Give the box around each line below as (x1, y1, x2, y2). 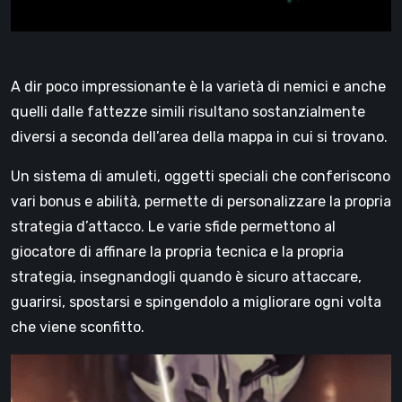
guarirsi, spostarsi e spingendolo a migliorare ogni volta (11, 293, 381, 310)
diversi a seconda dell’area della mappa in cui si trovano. (11, 127, 388, 145)
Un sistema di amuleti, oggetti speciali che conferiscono (11, 167, 390, 185)
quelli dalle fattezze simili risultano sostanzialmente (11, 102, 365, 120)
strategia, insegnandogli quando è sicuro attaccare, (11, 267, 362, 285)
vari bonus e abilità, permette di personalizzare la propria (11, 192, 391, 210)
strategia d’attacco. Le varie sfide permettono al (11, 217, 336, 235)
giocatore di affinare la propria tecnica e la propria (11, 242, 344, 260)
